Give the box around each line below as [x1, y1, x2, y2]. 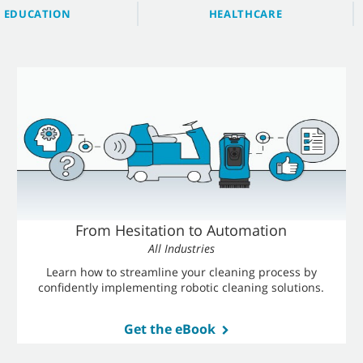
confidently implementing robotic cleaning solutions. [38, 280, 325, 295]
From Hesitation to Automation [75, 220, 288, 240]
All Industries [147, 241, 215, 256]
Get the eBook [123, 320, 216, 338]
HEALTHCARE [208, 6, 283, 21]
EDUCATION [3, 6, 71, 21]
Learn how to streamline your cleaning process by [45, 264, 317, 280]
